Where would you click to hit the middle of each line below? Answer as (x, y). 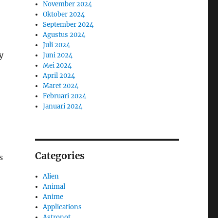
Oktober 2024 (64, 14)
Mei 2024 (57, 65)
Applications (63, 207)
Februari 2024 (65, 96)
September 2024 (68, 24)
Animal (54, 186)
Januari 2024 (63, 106)
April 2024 (59, 75)
